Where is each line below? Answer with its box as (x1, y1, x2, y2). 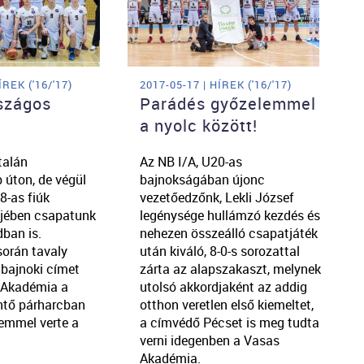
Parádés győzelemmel (139, 93, 316, 115)
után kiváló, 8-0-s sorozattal (139, 242, 300, 261)
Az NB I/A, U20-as (139, 153, 242, 171)
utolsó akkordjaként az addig (139, 278, 307, 297)
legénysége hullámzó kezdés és (139, 206, 320, 225)
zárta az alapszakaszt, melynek (139, 260, 321, 279)
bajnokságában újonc (139, 171, 265, 189)
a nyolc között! (139, 115, 258, 137)
